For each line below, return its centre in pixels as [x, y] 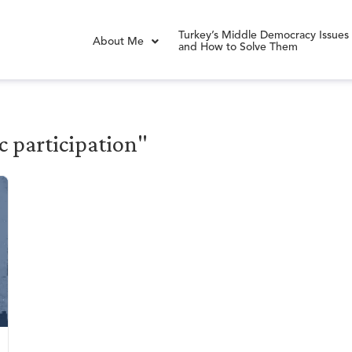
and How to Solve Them [238, 48]
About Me [119, 41]
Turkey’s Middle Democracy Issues [264, 36]
